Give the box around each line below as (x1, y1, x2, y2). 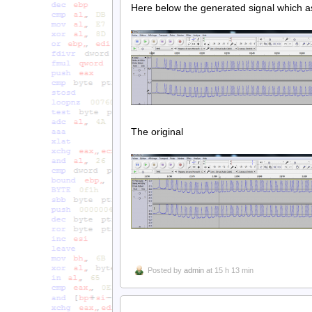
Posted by (148, 265, 184, 274)
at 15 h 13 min (204, 265, 253, 274)
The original (131, 126, 183, 138)
